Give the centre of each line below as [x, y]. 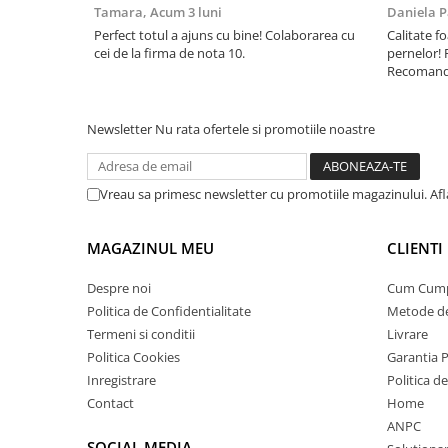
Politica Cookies [133, 357]
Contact [110, 403]
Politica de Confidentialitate [169, 311]
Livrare [407, 334]
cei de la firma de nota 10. [169, 53]
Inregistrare [121, 380]
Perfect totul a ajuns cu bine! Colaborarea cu [224, 35]
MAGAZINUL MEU [150, 248]
